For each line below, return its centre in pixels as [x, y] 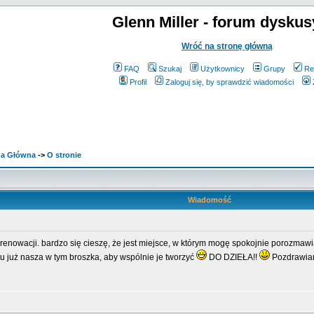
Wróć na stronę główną [227, 46]
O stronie [64, 155]
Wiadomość [210, 200]
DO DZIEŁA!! [233, 257]
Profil [138, 82]
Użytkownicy [223, 69]
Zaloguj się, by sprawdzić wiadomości [230, 82]
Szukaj [170, 69]
